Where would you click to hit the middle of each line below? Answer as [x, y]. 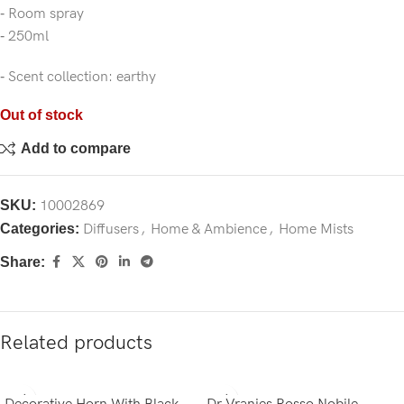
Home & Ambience [209, 229]
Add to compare [76, 149]
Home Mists [316, 229]
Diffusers [111, 229]
